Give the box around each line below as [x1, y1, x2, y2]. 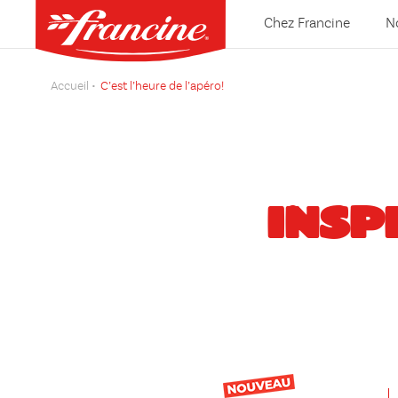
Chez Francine [264, 17, 350, 31]
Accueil [51, 80, 89, 92]
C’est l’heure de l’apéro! [100, 80, 224, 92]
